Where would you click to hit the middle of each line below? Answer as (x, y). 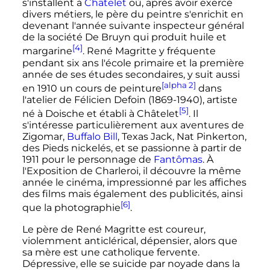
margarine (47, 51)
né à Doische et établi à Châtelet (100, 114)
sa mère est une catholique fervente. (111, 252)
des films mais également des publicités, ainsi (132, 194)
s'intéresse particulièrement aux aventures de (133, 125)
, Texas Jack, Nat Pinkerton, (182, 137)
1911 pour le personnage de (88, 160)
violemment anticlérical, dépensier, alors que (130, 240)
